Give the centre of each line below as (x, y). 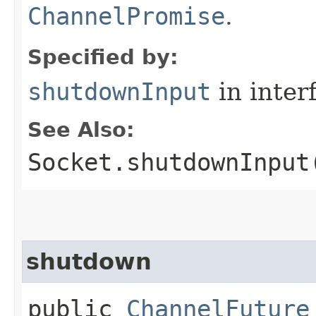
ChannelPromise (126, 16)
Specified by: (103, 57)
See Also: (81, 129)
